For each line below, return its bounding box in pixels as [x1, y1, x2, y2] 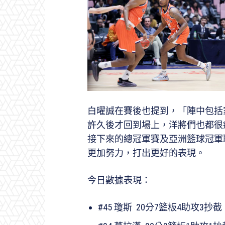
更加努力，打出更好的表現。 [87, 148, 205, 159]
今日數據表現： [87, 175, 153, 186]
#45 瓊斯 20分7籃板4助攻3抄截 [98, 202, 222, 213]
